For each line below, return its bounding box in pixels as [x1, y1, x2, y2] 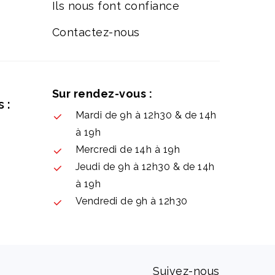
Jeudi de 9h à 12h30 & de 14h [75, 161, 215, 173]
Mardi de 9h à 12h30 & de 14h [75, 109, 217, 122]
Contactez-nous [52, 26, 140, 39]
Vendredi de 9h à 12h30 [75, 195, 188, 207]
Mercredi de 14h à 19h [75, 144, 180, 156]
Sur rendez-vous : [52, 87, 153, 101]
